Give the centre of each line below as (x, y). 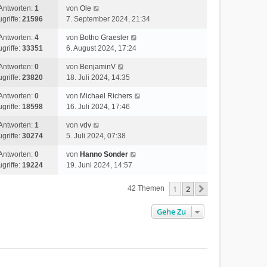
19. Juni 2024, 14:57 (100, 165)
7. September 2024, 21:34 (108, 19)
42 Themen (147, 189)
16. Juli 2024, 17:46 (98, 107)
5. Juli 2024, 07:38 (96, 136)
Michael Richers (106, 96)
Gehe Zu (171, 212)
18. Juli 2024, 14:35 (98, 77)
